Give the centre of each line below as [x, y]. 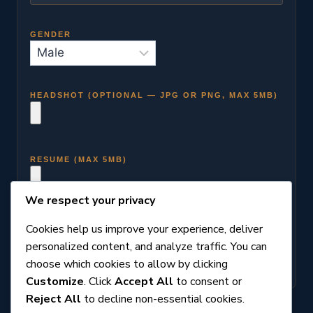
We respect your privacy [90, 200]
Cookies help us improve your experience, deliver [144, 229]
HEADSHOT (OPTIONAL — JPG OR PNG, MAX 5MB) [154, 95]
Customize [55, 281]
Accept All [144, 281]
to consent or [208, 281]
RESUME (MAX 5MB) [79, 159]
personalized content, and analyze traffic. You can [146, 246]
